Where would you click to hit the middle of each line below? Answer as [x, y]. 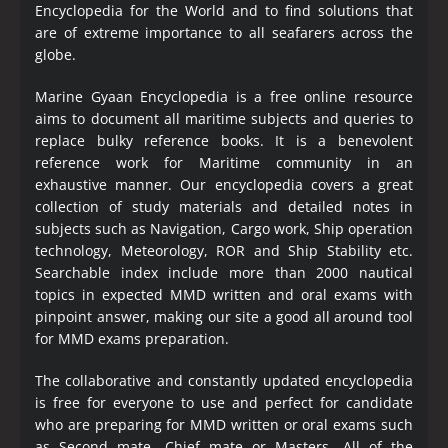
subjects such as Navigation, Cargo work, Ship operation [224, 228]
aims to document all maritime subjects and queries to [224, 118]
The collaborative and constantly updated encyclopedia [224, 380]
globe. [55, 54]
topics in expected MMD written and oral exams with [224, 294]
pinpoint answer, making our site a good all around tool [224, 316]
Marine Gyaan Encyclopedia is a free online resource [224, 96]
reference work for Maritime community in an [224, 162]
